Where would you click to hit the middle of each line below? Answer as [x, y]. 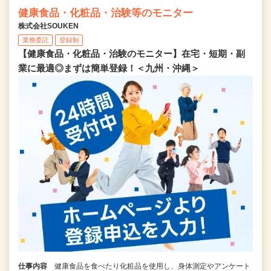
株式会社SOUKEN [48, 26]
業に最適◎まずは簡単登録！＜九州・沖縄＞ [109, 68]
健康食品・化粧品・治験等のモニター [106, 13]
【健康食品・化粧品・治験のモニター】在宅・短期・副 [132, 53]
